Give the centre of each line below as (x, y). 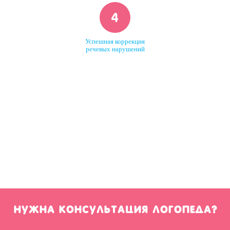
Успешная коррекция (115, 42)
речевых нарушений (115, 50)
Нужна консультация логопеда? (115, 210)
